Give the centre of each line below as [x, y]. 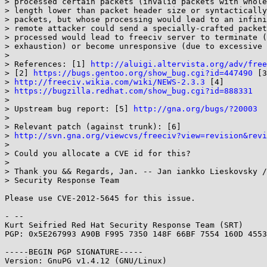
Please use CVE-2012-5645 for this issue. [100, 198]
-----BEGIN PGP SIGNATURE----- [74, 252]
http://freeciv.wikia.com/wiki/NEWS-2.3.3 [110, 82]
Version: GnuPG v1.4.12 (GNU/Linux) [86, 261]
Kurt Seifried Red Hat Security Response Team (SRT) [124, 225]
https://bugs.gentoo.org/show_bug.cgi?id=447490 [143, 73]
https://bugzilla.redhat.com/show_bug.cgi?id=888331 [133, 91]
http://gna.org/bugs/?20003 [195, 109]
